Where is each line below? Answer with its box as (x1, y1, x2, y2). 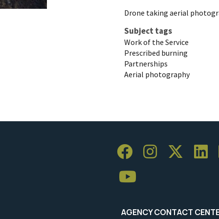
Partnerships (124, 58, 168, 68)
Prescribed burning (124, 47, 188, 58)
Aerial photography (124, 69, 190, 79)
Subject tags (124, 25, 172, 36)
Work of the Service (124, 37, 189, 47)
